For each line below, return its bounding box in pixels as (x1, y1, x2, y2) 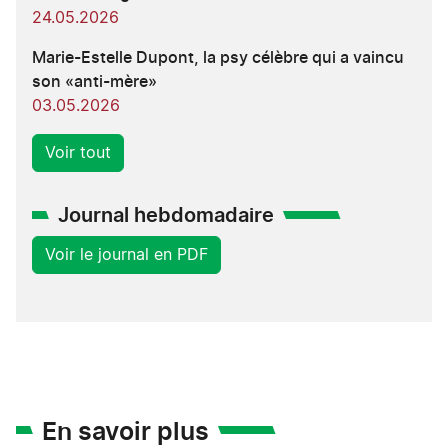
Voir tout (45, 144, 111, 161)
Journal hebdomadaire (58, 205, 274, 226)
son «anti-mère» (32, 73, 157, 90)
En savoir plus (42, 419, 209, 445)
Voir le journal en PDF (45, 246, 208, 263)
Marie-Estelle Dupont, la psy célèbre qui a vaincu (32, 49, 404, 66)
